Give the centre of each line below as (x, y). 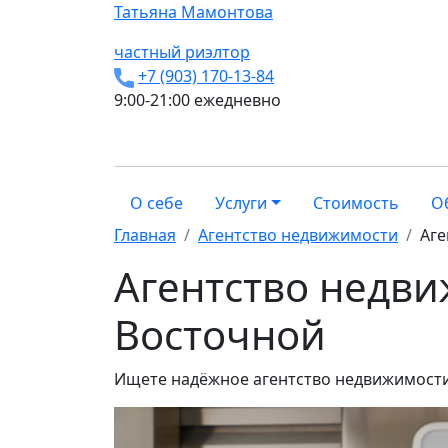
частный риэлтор (182, 52)
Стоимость (355, 203)
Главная (145, 235)
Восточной (220, 334)
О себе (156, 203)
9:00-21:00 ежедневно (197, 100)
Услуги (241, 203)
